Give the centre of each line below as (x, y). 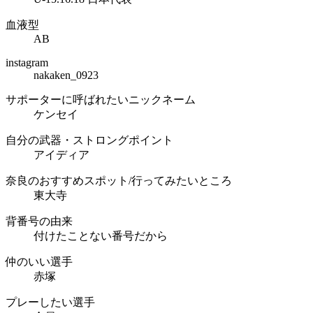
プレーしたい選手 (50, 303)
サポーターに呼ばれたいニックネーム (101, 100)
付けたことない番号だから (101, 236)
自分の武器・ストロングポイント (89, 140)
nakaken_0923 (66, 75)
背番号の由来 (39, 221)
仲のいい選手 (39, 262)
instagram (27, 63)
